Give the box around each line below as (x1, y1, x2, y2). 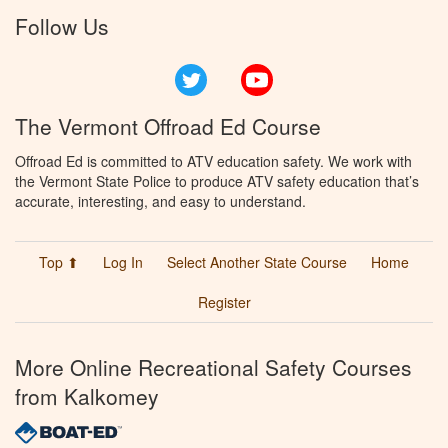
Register (197, 291, 251, 312)
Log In (103, 251, 143, 272)
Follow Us (15, 10, 109, 41)
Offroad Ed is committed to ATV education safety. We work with (15, 150, 412, 171)
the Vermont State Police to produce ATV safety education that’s (15, 170, 419, 191)
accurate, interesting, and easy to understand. (15, 190, 306, 211)
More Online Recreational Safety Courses (15, 351, 412, 382)
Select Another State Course (167, 251, 347, 272)
